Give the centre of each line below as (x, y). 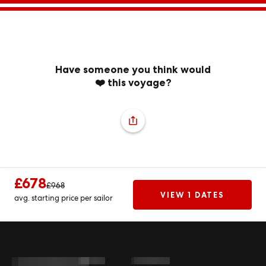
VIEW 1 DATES (192, 195)
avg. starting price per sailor (64, 198)
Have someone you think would (133, 69)
